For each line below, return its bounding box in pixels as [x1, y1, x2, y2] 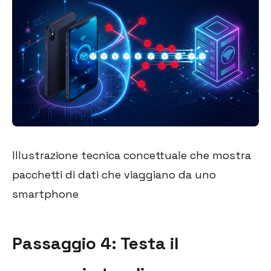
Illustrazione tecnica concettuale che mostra [12, 148, 251, 163]
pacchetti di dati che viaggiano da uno [12, 168, 216, 182]
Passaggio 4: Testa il [12, 232, 179, 255]
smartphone [12, 187, 79, 201]
